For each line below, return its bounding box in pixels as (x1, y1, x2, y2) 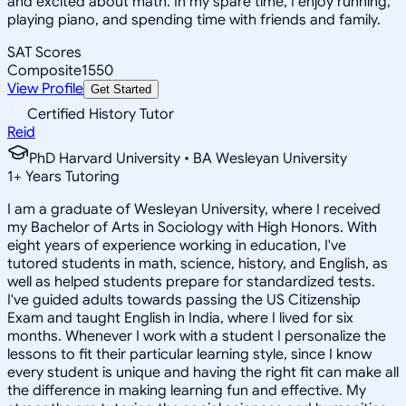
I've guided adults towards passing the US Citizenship (7, 290, 361, 309)
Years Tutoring (22, 167, 120, 186)
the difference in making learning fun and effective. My (7, 381, 366, 400)
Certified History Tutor (27, 104, 174, 123)
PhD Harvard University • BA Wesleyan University (29, 149, 347, 168)
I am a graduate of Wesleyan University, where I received (7, 199, 381, 218)
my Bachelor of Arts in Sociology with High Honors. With (7, 217, 377, 237)
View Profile (7, 79, 83, 98)
